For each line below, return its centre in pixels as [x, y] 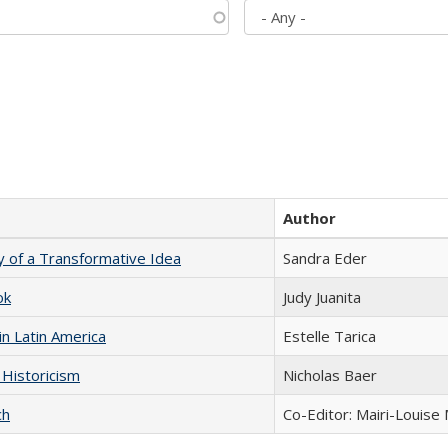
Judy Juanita [322, 297]
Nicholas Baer [330, 375]
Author [309, 218]
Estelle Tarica [329, 336]
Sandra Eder [325, 258]
